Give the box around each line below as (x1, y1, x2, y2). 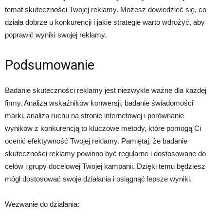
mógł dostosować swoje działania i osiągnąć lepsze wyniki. (5, 175, 192, 183)
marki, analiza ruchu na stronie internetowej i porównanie (5, 111, 184, 120)
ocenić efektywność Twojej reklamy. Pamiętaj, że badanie (5, 137, 187, 145)
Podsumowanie (5, 57, 94, 73)
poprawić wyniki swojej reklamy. (5, 31, 107, 39)
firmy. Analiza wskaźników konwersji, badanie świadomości (5, 99, 193, 108)
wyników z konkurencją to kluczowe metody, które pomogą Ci (5, 124, 201, 133)
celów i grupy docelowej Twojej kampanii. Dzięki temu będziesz (5, 162, 205, 171)
